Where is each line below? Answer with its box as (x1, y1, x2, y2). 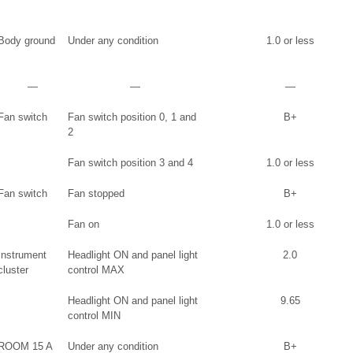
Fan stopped (68, 188, 124, 199)
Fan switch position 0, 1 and (68, 111, 196, 123)
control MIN (68, 310, 121, 321)
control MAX (68, 264, 124, 276)
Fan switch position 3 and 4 (68, 157, 193, 169)
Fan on (68, 218, 99, 230)
